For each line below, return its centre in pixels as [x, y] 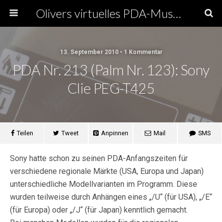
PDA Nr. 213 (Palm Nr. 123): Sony [111, 70]
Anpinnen [114, 133]
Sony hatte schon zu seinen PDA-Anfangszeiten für [99, 158]
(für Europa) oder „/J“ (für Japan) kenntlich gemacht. [99, 210]
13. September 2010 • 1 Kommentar [111, 52]
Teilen [25, 133]
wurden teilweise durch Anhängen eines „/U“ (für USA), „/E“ [111, 197]
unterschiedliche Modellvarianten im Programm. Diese [104, 184]
